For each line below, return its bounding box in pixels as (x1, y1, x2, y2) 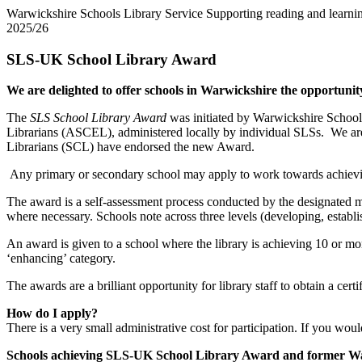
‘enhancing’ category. (6, 251, 116, 266)
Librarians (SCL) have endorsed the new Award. (6, 140, 255, 154)
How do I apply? (6, 306, 98, 321)
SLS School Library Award (30, 111, 166, 125)
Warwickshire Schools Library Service (6, 6, 203, 20)
